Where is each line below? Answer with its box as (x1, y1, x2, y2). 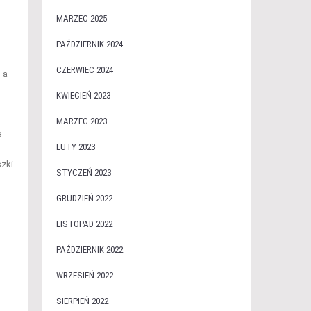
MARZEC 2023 (56, 116, 107, 126)
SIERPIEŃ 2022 (56, 296, 108, 306)
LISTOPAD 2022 (56, 219, 112, 229)
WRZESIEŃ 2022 (56, 270, 113, 280)
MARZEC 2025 (56, 13, 107, 24)
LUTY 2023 (56, 142, 95, 152)
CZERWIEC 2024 (56, 65, 113, 75)
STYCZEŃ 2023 (56, 167, 111, 178)
